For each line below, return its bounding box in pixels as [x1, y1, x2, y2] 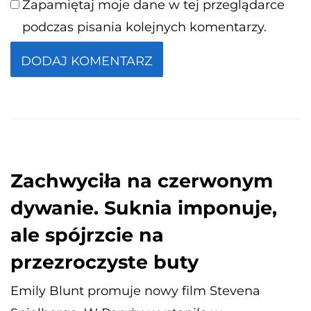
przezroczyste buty [10, 251, 199, 274]
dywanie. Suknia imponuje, [10, 196, 277, 220]
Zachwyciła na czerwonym [10, 169, 273, 193]
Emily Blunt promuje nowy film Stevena [10, 283, 260, 299]
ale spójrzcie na [10, 224, 164, 247]
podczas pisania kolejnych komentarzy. [22, 19, 267, 35]
